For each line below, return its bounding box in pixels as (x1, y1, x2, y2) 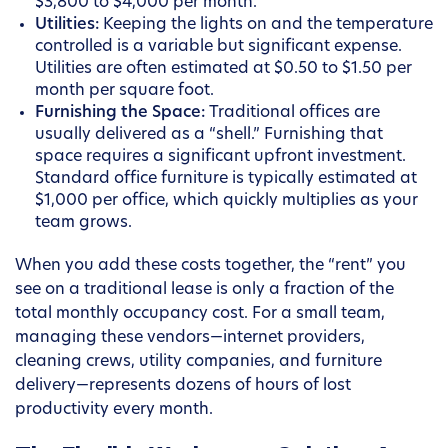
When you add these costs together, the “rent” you (15, 258, 406, 275)
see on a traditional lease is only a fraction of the (15, 282, 394, 299)
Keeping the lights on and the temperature (99, 17, 433, 34)
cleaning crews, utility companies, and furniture (15, 354, 382, 371)
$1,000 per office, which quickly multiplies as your (35, 193, 418, 210)
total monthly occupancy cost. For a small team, (15, 306, 385, 323)
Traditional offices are (205, 105, 380, 122)
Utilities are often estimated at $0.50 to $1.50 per (35, 61, 412, 78)
